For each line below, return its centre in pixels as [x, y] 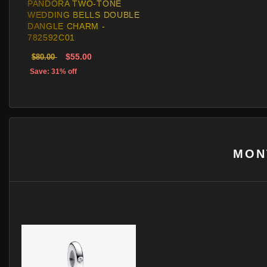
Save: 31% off [53, 71]
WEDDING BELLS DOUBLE [84, 15]
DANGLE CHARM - [66, 26]
